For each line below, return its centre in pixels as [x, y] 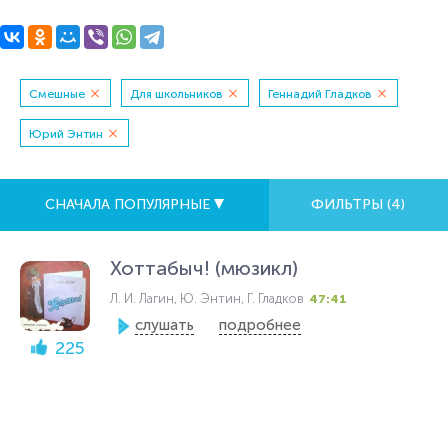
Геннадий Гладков [320, 94]
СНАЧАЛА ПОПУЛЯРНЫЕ [129, 204]
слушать [164, 325]
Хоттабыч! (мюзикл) [204, 268]
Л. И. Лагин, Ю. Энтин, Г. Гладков [207, 298]
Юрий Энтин [66, 134]
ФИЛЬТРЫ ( [351, 204]
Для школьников [176, 94]
